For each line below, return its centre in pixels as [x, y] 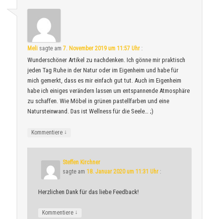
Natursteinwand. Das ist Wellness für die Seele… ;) [91, 111]
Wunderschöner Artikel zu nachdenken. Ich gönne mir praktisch [107, 60]
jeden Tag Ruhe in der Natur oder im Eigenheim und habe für [103, 70]
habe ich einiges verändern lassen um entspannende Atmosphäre [109, 91]
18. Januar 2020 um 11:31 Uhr [123, 171]
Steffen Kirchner [82, 162]
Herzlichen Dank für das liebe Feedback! [89, 192]
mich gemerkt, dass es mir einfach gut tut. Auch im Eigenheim [105, 81]
